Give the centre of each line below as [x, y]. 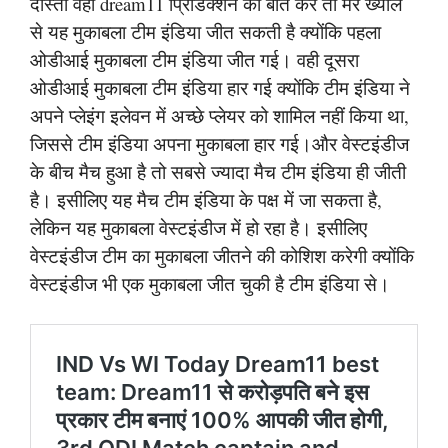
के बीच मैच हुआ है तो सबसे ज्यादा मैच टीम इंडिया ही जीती [218, 171]
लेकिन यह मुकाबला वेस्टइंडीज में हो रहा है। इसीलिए [198, 227]
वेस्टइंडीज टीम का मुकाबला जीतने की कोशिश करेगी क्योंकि [222, 255]
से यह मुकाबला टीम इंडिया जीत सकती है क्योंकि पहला [205, 31]
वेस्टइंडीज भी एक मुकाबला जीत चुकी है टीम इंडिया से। [210, 283]
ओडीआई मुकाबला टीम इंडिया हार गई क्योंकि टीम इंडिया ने [220, 87]
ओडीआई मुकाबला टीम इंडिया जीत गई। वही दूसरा [194, 59]
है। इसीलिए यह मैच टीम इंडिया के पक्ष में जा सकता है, [206, 199]
